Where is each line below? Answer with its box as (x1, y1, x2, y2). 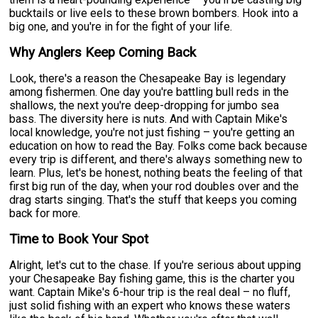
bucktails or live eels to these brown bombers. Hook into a (9, 6, 299, 20)
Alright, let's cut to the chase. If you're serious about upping (9, 258, 302, 272)
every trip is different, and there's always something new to (9, 152, 303, 166)
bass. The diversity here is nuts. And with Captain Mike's (9, 111, 288, 126)
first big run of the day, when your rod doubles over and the (9, 179, 300, 193)
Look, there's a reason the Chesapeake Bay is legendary (9, 71, 287, 85)
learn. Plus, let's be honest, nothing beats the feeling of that (9, 165, 303, 180)
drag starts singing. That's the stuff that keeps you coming (9, 192, 297, 207)
